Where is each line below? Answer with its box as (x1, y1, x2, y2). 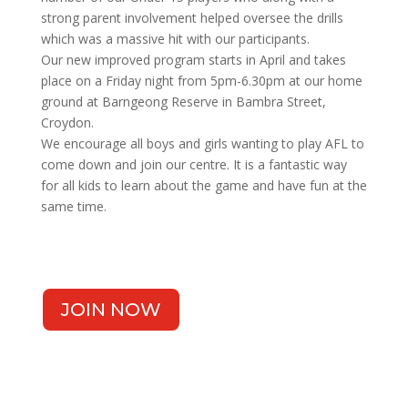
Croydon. (40, 113, 94, 131)
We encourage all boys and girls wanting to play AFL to (40, 134, 364, 152)
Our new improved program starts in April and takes (40, 50, 346, 68)
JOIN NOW (60, 298, 161, 321)
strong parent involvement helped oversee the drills (40, 8, 343, 26)
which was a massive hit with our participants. (40, 29, 310, 47)
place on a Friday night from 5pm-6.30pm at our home (40, 71, 362, 89)
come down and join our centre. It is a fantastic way (40, 155, 347, 173)
